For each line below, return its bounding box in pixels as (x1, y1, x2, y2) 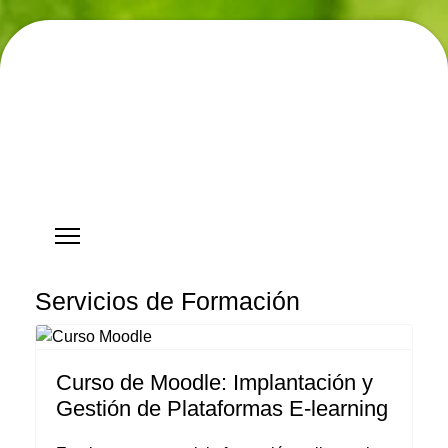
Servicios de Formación (35, 287, 300, 315)
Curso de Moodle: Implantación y (56, 370, 373, 395)
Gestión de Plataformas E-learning (56, 396, 388, 421)
